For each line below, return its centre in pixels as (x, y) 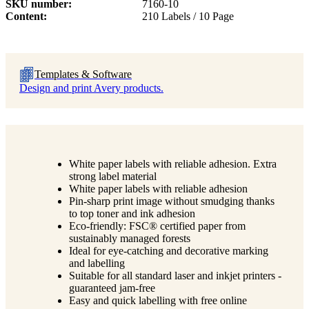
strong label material (113, 176)
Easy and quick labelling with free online (158, 300)
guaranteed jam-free (112, 288)
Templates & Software (83, 74)
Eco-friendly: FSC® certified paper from (157, 226)
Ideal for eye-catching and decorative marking (169, 250)
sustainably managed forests (130, 238)
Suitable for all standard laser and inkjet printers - (175, 275)
